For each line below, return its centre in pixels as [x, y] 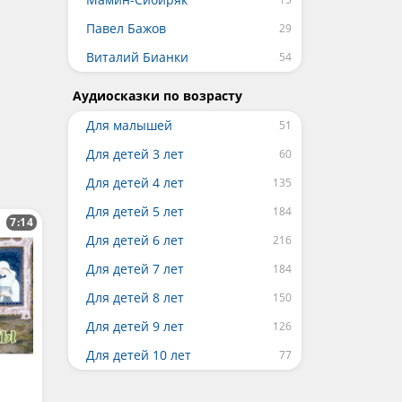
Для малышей [129, 125]
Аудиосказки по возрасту [157, 96]
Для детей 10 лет [139, 355]
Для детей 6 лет [135, 240]
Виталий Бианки [137, 57]
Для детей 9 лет [135, 326]
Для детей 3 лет [135, 154]
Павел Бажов [126, 28]
